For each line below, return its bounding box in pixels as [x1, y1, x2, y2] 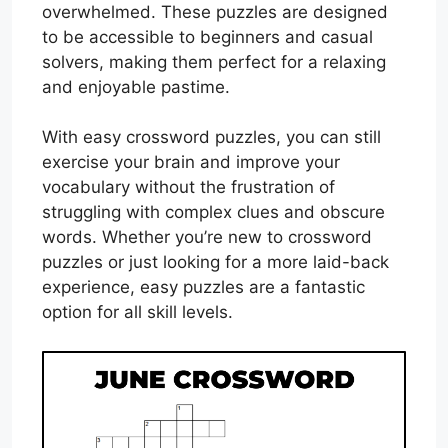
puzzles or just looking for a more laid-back [42, 252, 389, 272]
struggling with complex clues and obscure [42, 202, 385, 222]
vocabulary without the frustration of [42, 177, 335, 197]
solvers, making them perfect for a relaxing [42, 51, 386, 72]
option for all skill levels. [42, 302, 233, 322]
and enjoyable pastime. [42, 76, 230, 97]
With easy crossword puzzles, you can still [42, 127, 381, 147]
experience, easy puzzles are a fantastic [42, 277, 365, 297]
